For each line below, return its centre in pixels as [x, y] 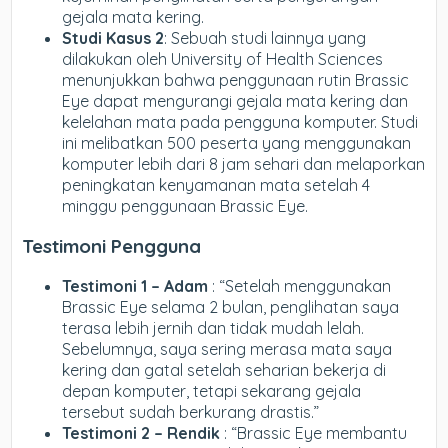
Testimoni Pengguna [112, 245]
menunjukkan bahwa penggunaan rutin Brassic [236, 80]
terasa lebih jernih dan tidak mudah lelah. [213, 327]
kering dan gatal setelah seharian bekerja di [224, 369]
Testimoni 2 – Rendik [143, 432]
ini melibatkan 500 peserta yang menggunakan [237, 143]
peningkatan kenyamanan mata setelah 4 [216, 185]
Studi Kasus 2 [113, 38]
